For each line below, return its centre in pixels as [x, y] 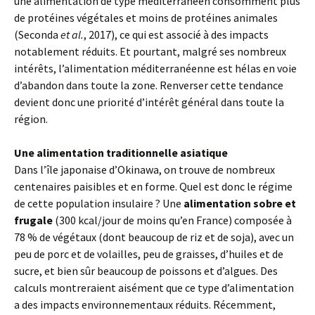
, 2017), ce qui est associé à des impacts [176, 35]
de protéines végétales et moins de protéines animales [146, 18]
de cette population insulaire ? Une [99, 204]
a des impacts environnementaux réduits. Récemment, [145, 305]
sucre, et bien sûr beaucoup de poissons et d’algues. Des [146, 271]
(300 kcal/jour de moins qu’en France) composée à [172, 220]
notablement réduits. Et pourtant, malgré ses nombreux [150, 52]
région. [31, 119]
